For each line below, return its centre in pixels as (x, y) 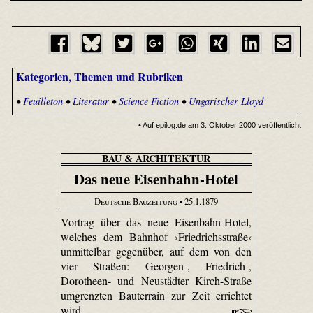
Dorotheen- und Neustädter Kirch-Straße (156, 281)
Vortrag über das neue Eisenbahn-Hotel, (156, 222)
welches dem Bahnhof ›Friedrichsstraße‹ (156, 237)
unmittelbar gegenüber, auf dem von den (156, 252)
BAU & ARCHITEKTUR (156, 159)
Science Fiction (148, 101)
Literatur (90, 101)
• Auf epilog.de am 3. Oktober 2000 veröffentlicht (220, 125)
